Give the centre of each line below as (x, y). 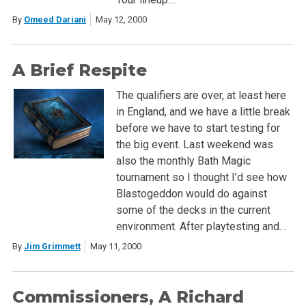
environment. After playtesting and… (201, 227)
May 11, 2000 (115, 247)
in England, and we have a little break (203, 112)
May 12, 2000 (121, 20)
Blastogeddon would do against (191, 194)
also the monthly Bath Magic (183, 161)
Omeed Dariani (55, 20)
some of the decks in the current (193, 210)
